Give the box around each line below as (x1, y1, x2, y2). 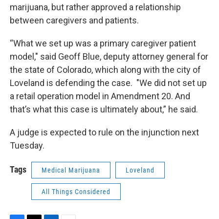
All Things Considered (42, 188, 110, 196)
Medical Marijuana (42, 166, 100, 174)
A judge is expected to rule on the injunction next (10, 127, 199, 137)
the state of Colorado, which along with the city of (10, 65, 201, 75)
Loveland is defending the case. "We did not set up (10, 78, 207, 88)
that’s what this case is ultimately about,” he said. (10, 104, 198, 114)
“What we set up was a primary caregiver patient (10, 38, 196, 48)
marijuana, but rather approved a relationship (10, 2, 181, 12)
